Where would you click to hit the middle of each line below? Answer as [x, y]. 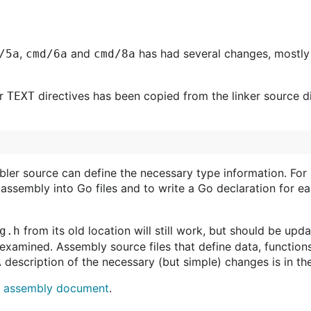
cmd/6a [47, 54]
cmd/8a [115, 54]
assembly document [56, 288]
